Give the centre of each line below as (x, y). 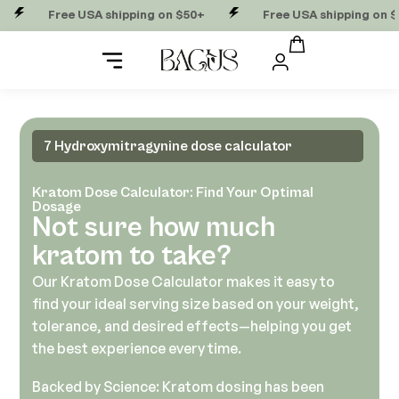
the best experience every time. (137, 348)
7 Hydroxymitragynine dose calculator (168, 146)
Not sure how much (154, 227)
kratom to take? (132, 256)
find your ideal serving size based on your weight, (196, 303)
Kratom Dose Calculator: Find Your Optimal (173, 192)
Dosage (57, 206)
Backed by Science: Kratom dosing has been (179, 387)
